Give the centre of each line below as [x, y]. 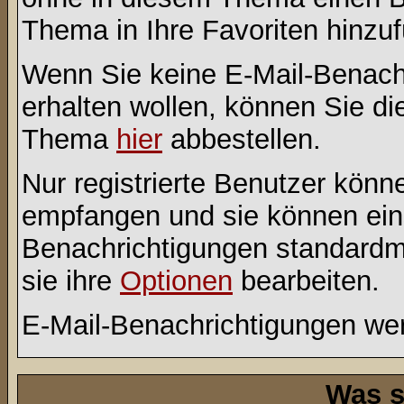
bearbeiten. [306, 281]
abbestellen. [242, 139]
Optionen [176, 281]
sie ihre [71, 281]
